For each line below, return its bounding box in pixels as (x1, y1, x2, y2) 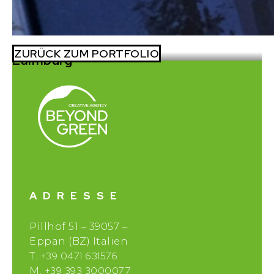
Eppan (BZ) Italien (29, 235, 128, 248)
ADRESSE (29, 188, 123, 202)
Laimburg (12, 51, 72, 68)
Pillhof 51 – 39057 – (29, 221, 127, 233)
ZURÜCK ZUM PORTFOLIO (14, 46, 159, 61)
